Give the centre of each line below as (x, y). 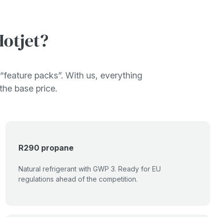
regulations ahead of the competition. (78, 179)
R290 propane (46, 148)
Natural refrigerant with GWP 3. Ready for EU (90, 169)
